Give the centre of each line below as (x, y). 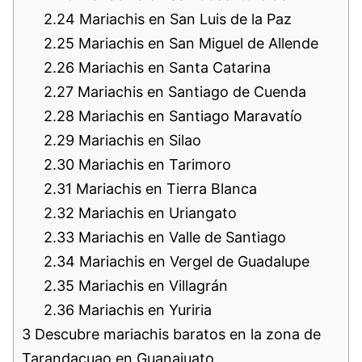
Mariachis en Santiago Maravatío (188, 116)
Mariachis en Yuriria (143, 310)
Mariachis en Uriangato (156, 213)
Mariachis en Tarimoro (153, 165)
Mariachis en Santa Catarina (173, 68)
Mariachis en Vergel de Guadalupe (192, 262)
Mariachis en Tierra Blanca (164, 189)
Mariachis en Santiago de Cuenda (190, 92)
